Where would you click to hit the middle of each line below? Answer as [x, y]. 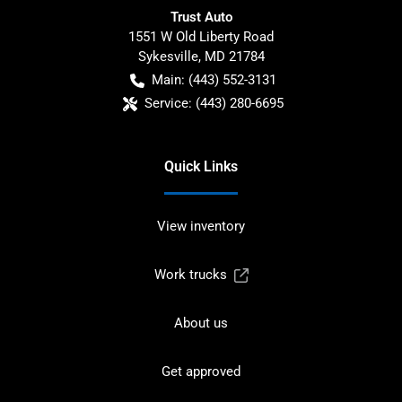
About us [201, 323]
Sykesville [168, 56]
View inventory [201, 226]
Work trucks [190, 274]
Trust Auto [201, 17]
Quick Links [201, 166]
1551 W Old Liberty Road [201, 36]
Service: [168, 103]
